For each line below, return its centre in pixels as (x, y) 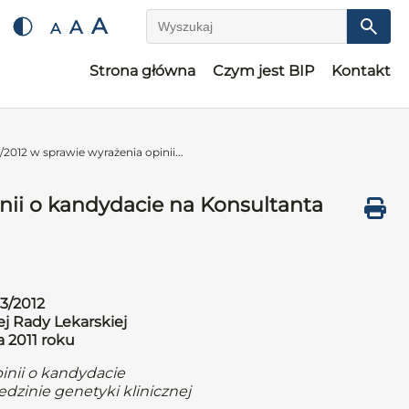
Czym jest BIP (263, 71)
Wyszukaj (181, 35)
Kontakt (361, 71)
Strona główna (142, 71)
